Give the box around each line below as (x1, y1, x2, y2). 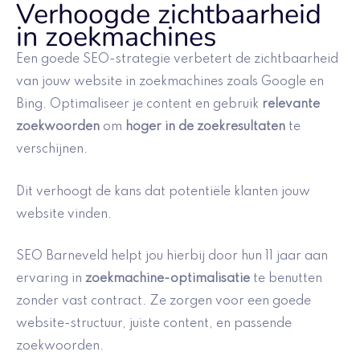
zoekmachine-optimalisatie (85, 272, 250, 286)
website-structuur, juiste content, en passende (16, 317, 292, 331)
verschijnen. (16, 143, 88, 157)
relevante (262, 98, 320, 112)
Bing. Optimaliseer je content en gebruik (16, 98, 262, 112)
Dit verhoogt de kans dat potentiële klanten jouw (16, 185, 310, 198)
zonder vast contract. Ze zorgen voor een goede (16, 295, 311, 309)
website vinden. (16, 207, 112, 221)
